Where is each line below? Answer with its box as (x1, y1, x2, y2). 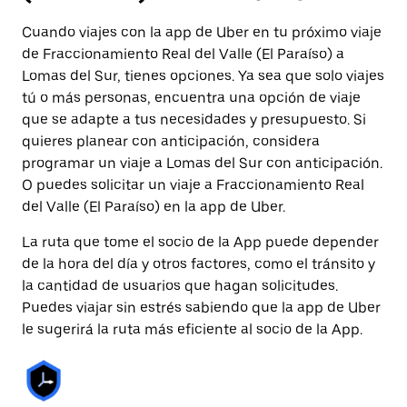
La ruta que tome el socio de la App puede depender (22, 233, 379, 251)
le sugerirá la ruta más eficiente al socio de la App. (22, 321, 362, 338)
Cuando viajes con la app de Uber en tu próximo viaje (22, 24, 382, 41)
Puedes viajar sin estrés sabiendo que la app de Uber (22, 299, 381, 316)
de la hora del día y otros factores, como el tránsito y (22, 255, 375, 273)
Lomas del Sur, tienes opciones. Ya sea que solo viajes (22, 67, 384, 84)
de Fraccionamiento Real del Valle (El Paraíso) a (22, 45, 344, 63)
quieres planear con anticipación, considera (22, 133, 320, 150)
